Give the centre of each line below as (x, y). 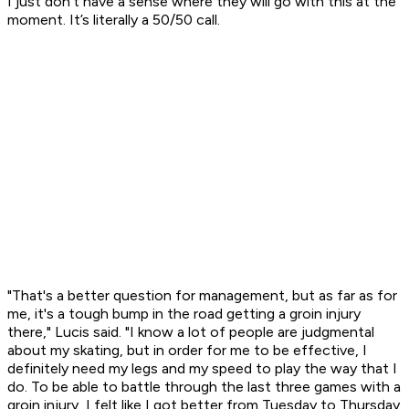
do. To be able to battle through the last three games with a (204, 387)
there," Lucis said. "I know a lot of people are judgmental (191, 332)
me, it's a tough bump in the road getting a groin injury (184, 314)
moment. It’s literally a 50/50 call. (114, 20)
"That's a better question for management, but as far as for (202, 296)
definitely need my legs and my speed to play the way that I (202, 369)
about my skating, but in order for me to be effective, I (187, 351)
